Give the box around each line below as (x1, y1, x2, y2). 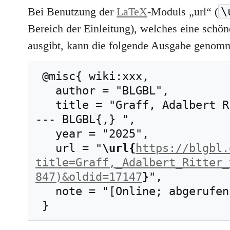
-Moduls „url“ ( (147, 5, 218, 18)
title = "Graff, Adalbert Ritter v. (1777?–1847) (35, 98, 55, 111)
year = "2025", (35, 127, 55, 140)
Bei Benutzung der (28, 5, 117, 18)
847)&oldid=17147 (35, 170, 142, 183)
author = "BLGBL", (35, 84, 55, 97)
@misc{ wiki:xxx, (35, 69, 42, 83)
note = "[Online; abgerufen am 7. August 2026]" (35, 184, 55, 198)
